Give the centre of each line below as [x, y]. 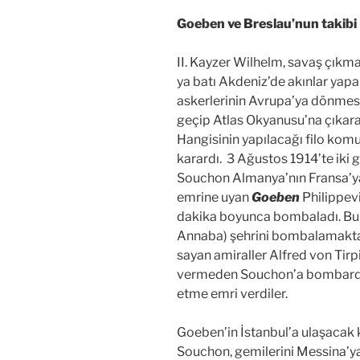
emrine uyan [213, 197]
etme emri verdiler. [232, 293]
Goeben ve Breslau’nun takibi [267, 23]
